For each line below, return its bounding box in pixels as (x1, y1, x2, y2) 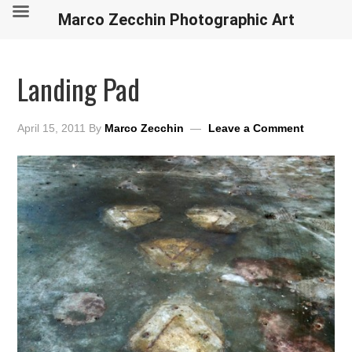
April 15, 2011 (17, 122, 86, 134)
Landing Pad (17, 68, 141, 109)
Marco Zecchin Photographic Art (57, 10, 295, 29)
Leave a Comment (208, 122, 305, 134)
